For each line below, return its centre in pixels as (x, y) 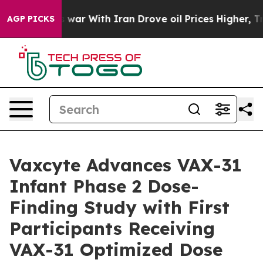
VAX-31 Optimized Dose (116, 249)
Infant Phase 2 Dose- (104, 186)
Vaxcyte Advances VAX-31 (126, 165)
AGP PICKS (31, 19)
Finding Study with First (119, 207)
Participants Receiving (112, 228)
